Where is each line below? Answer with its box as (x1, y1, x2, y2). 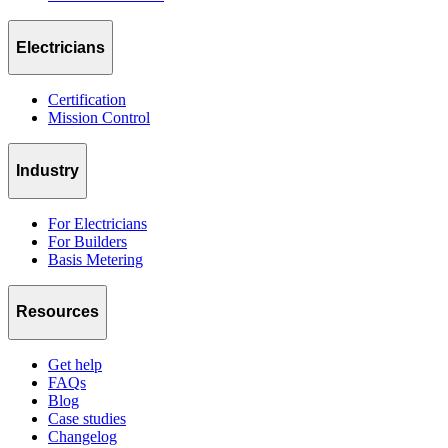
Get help (48, 355, 102, 373)
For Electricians (48, 214, 147, 232)
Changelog (48, 427, 117, 445)
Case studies (48, 409, 126, 427)
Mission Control (48, 109, 150, 127)
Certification (48, 91, 126, 109)
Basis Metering (48, 250, 143, 268)
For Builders (48, 232, 127, 250)
